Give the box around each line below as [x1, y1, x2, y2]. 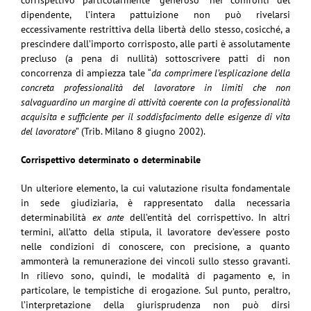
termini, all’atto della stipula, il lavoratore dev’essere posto [21, 225, 290, 238]
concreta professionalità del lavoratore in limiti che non [21, 81, 290, 94]
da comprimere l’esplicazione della [151, 66, 291, 79]
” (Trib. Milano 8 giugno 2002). [76, 124, 205, 137]
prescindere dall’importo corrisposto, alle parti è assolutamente [21, 37, 290, 50]
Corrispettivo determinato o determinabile [21, 153, 201, 166]
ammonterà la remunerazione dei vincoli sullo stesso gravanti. [21, 254, 290, 267]
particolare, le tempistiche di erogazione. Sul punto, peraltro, [21, 283, 290, 296]
